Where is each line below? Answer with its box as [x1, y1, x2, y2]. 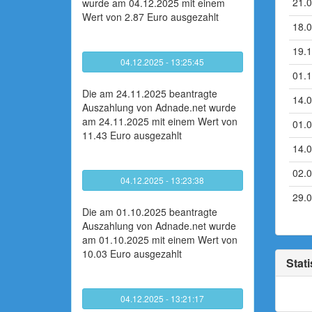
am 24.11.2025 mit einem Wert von [82, 114, 237, 128]
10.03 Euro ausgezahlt [82, 247, 182, 260]
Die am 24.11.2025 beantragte [82, 86, 217, 100]
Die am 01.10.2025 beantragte [82, 205, 217, 219]
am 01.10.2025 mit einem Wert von [82, 233, 237, 247]
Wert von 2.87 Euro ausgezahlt [82, 10, 219, 24]
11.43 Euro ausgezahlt [82, 128, 182, 142]
